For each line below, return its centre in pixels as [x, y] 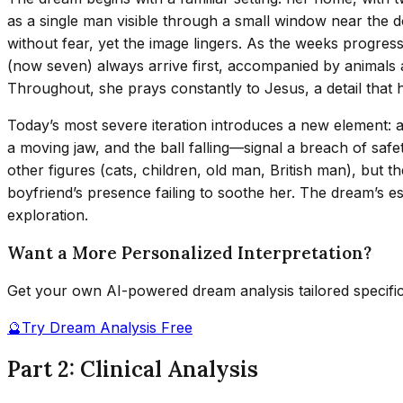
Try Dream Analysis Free [107, 328]
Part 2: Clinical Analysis [133, 370]
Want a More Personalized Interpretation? [189, 253]
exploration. [48, 215]
